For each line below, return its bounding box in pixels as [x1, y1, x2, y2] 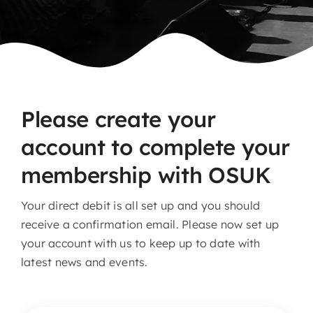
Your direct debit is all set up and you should [20, 198, 261, 212]
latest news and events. [20, 254, 148, 269]
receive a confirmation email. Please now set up [20, 217, 279, 231]
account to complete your [20, 133, 290, 161]
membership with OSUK [20, 161, 271, 189]
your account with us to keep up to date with [20, 235, 261, 250]
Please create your [20, 105, 216, 133]
